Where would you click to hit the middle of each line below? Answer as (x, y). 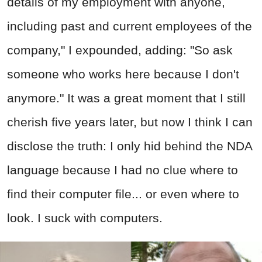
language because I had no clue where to (123, 170)
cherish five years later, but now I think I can (130, 122)
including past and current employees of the (130, 26)
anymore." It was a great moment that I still (126, 98)
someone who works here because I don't (123, 74)
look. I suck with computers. (85, 218)
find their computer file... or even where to (123, 194)
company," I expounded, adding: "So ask (120, 50)
